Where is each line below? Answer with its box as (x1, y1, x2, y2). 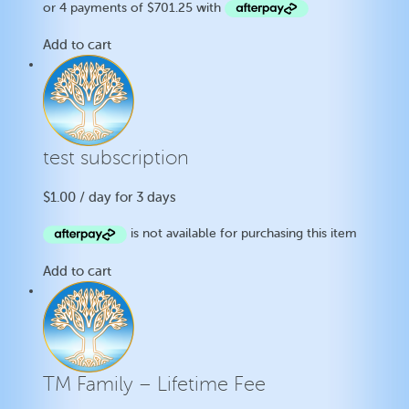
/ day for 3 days (79, 190, 177, 206)
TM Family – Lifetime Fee (43, 372, 267, 395)
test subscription (43, 147, 190, 170)
